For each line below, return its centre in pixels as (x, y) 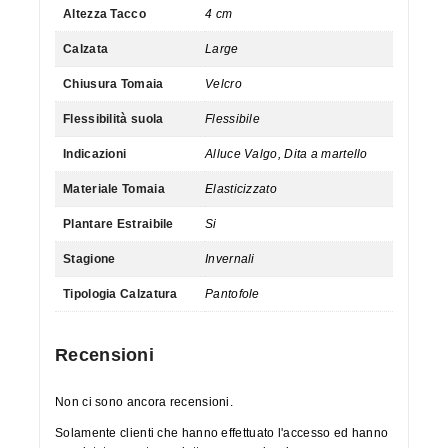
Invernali (230, 258)
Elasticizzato (241, 188)
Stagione (89, 258)
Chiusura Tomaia (113, 83)
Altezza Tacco (104, 13)
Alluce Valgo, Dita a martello (286, 153)
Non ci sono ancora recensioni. (144, 401)
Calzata (86, 48)
